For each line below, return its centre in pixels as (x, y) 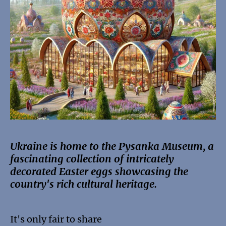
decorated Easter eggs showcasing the (99, 172)
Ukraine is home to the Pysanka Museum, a (112, 146)
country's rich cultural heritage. (83, 184)
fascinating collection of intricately (92, 159)
